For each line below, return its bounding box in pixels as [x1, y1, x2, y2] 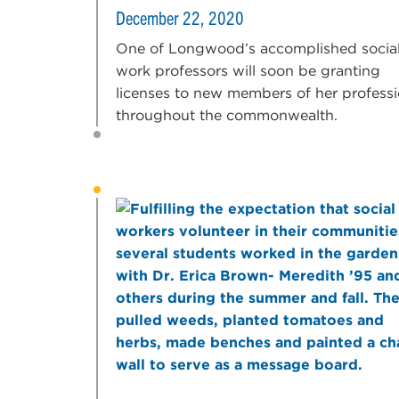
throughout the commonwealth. [116, 106, 338, 124]
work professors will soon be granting [116, 61, 380, 79]
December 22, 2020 [116, 5, 244, 28]
